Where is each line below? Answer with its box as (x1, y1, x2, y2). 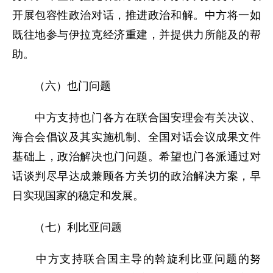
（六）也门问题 (12, 80, 111, 92)
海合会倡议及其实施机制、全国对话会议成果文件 (12, 131, 261, 143)
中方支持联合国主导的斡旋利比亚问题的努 (12, 253, 261, 265)
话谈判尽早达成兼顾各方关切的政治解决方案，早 (12, 170, 261, 182)
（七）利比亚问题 (12, 221, 122, 233)
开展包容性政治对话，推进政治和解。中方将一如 (12, 9, 261, 21)
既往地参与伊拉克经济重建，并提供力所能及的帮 (12, 29, 261, 41)
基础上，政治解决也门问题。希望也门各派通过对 (12, 151, 261, 163)
